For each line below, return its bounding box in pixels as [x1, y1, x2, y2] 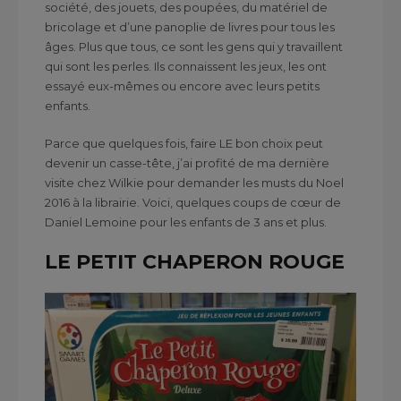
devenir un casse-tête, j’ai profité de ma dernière [45, 155, 329, 170]
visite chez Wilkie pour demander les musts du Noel [45, 175, 344, 190]
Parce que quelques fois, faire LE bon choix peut [45, 135, 323, 150]
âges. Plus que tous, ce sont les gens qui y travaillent [45, 38, 343, 54]
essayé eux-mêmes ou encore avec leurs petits [45, 78, 320, 93]
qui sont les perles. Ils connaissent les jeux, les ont [45, 58, 327, 73]
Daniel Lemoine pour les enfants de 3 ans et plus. [45, 214, 327, 229]
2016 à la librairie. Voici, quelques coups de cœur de [45, 194, 341, 209]
